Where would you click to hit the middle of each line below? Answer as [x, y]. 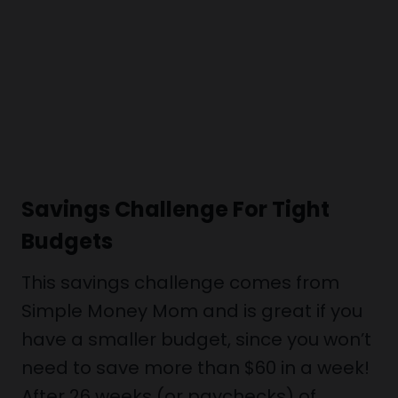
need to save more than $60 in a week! [195, 368]
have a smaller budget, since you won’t [196, 339]
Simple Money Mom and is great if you [192, 311]
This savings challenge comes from [180, 283]
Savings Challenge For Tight [175, 209]
